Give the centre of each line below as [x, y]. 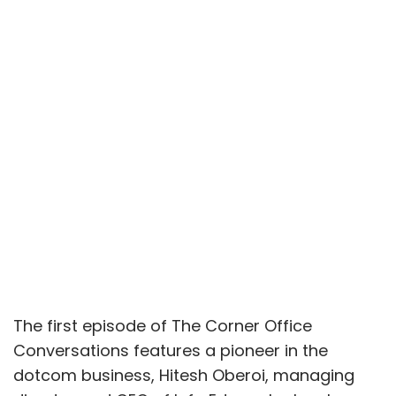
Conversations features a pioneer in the [171, 350]
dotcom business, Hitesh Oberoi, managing [184, 375]
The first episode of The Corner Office [163, 326]
